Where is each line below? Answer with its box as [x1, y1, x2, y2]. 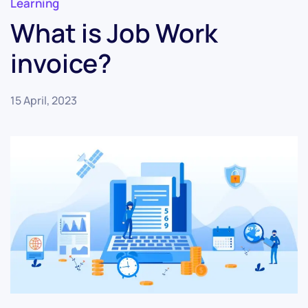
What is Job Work [10, 15, 218, 50]
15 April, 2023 [10, 93, 77, 108]
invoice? [10, 45, 111, 80]
